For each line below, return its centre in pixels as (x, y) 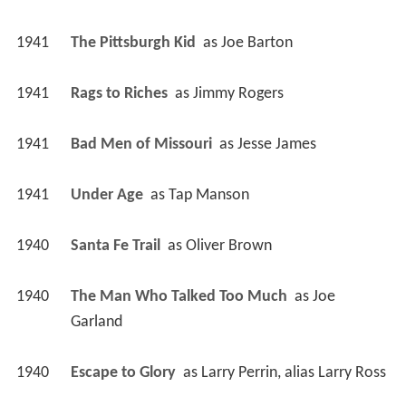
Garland (96, 323)
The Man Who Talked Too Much (180, 297)
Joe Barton (256, 43)
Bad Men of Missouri (143, 145)
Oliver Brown (228, 246)
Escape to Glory (125, 373)
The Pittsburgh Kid (135, 43)
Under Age (108, 196)
